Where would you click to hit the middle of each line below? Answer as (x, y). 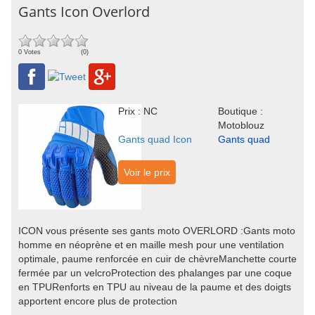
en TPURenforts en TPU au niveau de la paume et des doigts (155, 287)
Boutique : (240, 111)
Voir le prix (147, 172)
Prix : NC (137, 111)
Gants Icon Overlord (84, 12)
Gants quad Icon (155, 139)
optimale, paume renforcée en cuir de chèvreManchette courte (157, 259)
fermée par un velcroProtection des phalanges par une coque (155, 273)
